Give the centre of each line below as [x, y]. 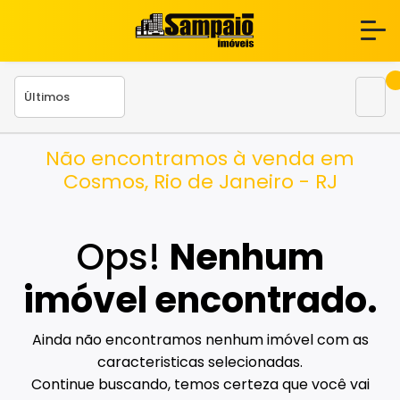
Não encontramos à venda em [200, 158]
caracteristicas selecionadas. [200, 362]
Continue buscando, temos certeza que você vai [200, 385]
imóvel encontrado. [200, 300]
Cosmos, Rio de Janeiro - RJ [200, 181]
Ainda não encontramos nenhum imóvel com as [200, 340]
